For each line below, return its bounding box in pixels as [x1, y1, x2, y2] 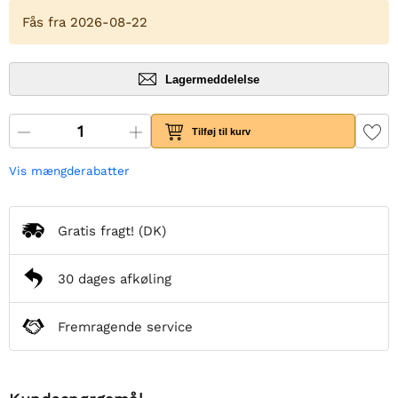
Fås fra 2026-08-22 [22, 14, 147, 31]
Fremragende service [58, 318, 193, 335]
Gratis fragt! [58, 222, 134, 239]
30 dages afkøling [58, 270, 171, 287]
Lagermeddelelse [165, 72, 259, 86]
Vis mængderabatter [9, 163, 130, 179]
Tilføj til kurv [192, 125, 251, 137]
